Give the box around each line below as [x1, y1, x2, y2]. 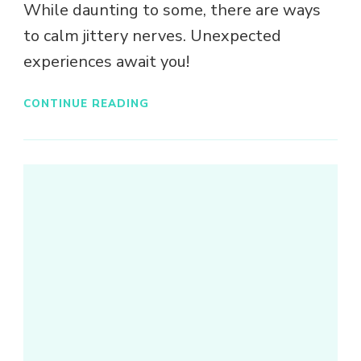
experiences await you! [23, 51, 189, 73]
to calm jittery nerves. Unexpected [23, 25, 281, 48]
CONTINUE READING [23, 95, 149, 111]
